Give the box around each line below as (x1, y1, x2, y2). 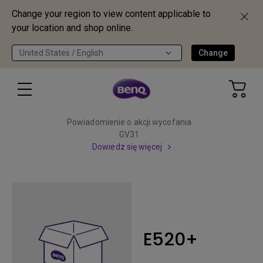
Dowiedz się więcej (92, 142, 162, 151)
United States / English (19, 48, 103, 58)
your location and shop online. (12, 22, 133, 33)
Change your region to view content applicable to (12, 8, 211, 19)
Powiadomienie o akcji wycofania (66, 117, 192, 127)
